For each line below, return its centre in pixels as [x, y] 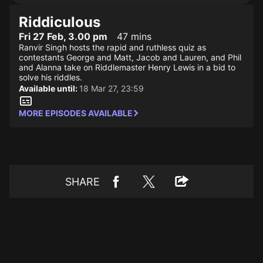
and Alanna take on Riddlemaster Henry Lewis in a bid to [127, 67]
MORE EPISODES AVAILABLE [76, 113]
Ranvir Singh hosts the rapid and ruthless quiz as [112, 47]
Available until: [49, 88]
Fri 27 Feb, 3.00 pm [63, 36]
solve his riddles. [50, 77]
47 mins [134, 36]
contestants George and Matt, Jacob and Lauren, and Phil [130, 57]
